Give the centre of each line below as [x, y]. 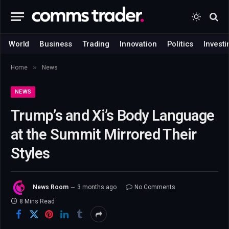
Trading [96, 44]
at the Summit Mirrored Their [104, 134]
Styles [30, 153]
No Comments [155, 187]
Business [56, 44]
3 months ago [97, 187]
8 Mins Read [37, 201]
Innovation [138, 44]
